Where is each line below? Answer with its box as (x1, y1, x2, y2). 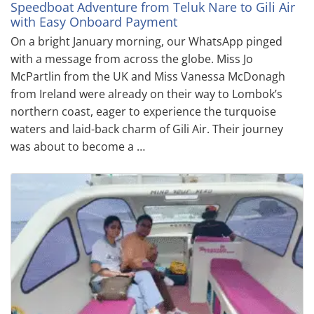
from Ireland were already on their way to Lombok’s (11, 86, 282, 102)
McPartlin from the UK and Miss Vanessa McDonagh (11, 68, 285, 84)
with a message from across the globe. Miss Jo (11, 50, 253, 67)
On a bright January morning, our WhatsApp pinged (11, 33, 282, 49)
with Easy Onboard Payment (11, 13, 177, 30)
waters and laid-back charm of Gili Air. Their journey (11, 121, 283, 137)
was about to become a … (11, 138, 145, 154)
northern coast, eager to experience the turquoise (11, 103, 276, 119)
